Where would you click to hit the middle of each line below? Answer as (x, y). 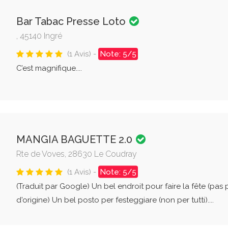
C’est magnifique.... (49, 68)
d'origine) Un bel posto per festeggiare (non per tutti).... (115, 200)
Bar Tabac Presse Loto (72, 21)
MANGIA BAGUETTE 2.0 (75, 139)
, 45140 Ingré (39, 36)
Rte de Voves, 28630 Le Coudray (76, 154)
